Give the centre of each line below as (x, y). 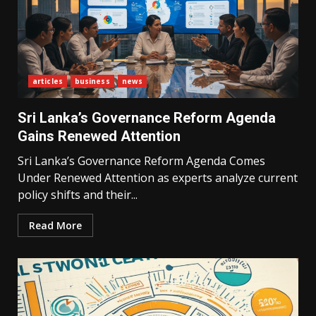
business (92, 81)
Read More (55, 225)
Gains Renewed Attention (99, 136)
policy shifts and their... (78, 195)
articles (48, 81)
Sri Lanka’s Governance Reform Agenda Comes (141, 161)
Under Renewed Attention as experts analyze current (158, 178)
